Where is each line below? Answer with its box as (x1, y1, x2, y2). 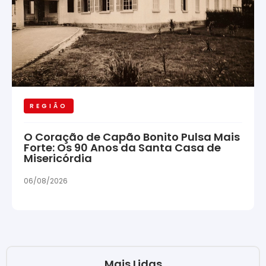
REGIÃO (30, 102, 68, 111)
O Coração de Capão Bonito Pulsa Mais (24, 129, 240, 145)
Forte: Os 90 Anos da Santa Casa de (24, 140, 221, 156)
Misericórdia (24, 151, 92, 166)
